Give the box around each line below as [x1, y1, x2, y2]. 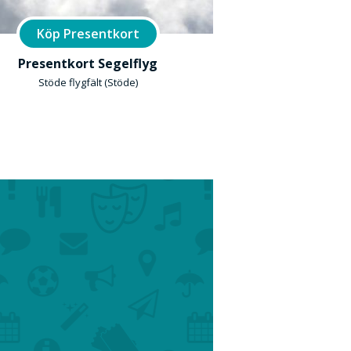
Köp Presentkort [36, 25, 139, 42]
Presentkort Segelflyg [18, 55, 157, 72]
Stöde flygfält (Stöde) [38, 75, 138, 89]
